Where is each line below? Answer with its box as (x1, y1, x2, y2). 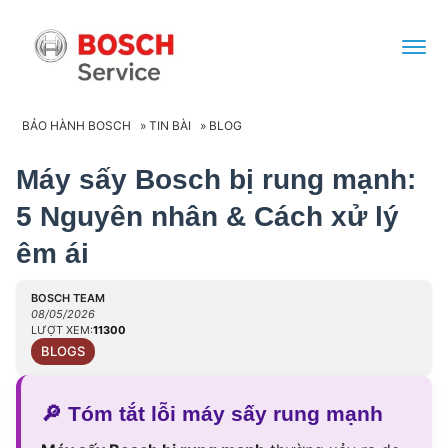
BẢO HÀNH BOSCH (22, 118, 131, 134)
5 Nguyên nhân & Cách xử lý (16, 201, 399, 233)
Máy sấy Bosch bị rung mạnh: (16, 164, 416, 196)
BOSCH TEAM (31, 291, 105, 306)
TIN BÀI (149, 118, 191, 134)
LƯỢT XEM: (31, 323, 93, 338)
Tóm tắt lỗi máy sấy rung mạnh (62, 402, 383, 426)
